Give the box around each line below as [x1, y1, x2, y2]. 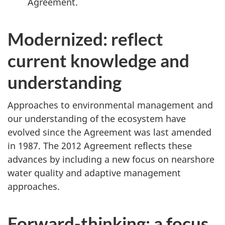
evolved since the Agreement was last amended [8, 126, 211, 138]
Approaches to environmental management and [8, 99, 213, 111]
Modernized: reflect [8, 28, 163, 49]
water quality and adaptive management [8, 167, 181, 179]
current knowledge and [8, 49, 189, 71]
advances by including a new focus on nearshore [8, 153, 214, 165]
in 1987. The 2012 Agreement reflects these [8, 140, 192, 152]
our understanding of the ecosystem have [8, 113, 186, 125]
